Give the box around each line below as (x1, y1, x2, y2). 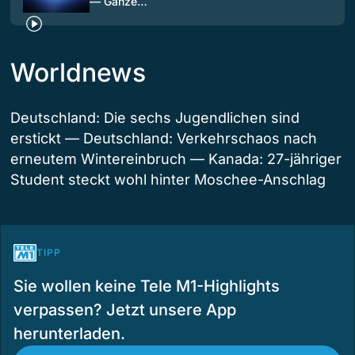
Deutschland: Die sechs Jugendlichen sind (10, 109, 300, 126)
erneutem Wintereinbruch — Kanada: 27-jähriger (10, 150, 342, 167)
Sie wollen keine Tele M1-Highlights (13, 276, 280, 296)
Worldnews (10, 56, 146, 88)
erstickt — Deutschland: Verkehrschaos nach (10, 129, 317, 147)
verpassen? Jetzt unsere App (13, 300, 236, 319)
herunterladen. (13, 323, 125, 343)
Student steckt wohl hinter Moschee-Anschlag (10, 170, 326, 188)
